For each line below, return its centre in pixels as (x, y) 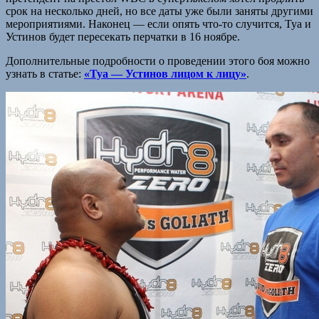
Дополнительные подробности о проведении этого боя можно (158, 61)
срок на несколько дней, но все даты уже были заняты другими (159, 11)
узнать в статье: (45, 73)
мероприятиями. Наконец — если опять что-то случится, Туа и (158, 23)
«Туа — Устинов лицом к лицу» (165, 73)
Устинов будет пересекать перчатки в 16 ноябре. (123, 36)
